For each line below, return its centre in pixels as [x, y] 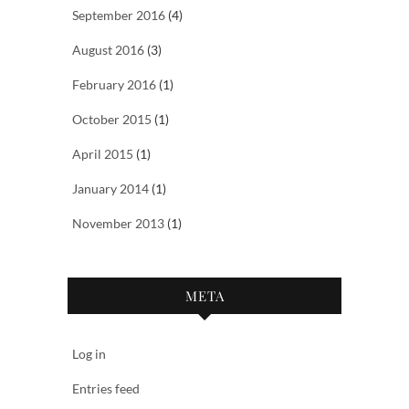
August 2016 [108, 49]
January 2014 [110, 188]
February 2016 [114, 84]
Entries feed [106, 388]
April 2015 [103, 153]
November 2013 [118, 223]
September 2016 [119, 15]
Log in [89, 353]
